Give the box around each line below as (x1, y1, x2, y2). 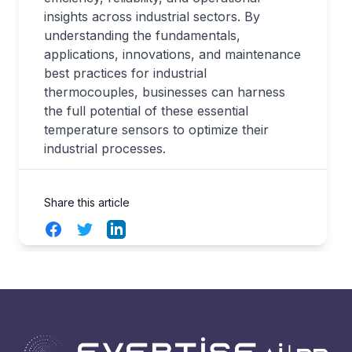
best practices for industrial (44, 65, 207, 81)
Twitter (75, 221, 115, 236)
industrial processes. (44, 141, 166, 156)
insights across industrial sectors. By (44, 9, 260, 24)
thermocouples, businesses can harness (44, 84, 285, 100)
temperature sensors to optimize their (44, 122, 269, 137)
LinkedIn (106, 221, 156, 236)
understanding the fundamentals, (44, 27, 240, 43)
